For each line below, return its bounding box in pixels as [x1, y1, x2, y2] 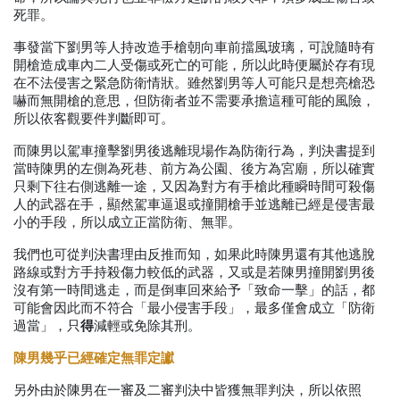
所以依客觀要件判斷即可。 [13, 112, 174, 127]
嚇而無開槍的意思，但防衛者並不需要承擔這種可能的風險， [13, 94, 375, 109]
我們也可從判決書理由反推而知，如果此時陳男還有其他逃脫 [13, 247, 375, 262]
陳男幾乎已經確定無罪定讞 [13, 351, 174, 366]
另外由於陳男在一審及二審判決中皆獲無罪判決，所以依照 [13, 383, 362, 398]
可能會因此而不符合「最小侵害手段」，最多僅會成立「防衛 [13, 301, 375, 316]
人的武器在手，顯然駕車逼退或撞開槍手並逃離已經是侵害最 [13, 197, 375, 212]
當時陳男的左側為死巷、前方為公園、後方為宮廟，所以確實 [13, 162, 375, 177]
